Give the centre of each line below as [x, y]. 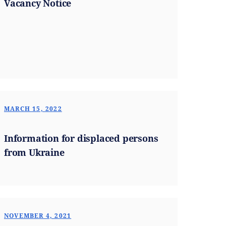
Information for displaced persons [81, 138]
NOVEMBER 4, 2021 [38, 216]
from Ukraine [34, 152]
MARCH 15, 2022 [33, 109]
